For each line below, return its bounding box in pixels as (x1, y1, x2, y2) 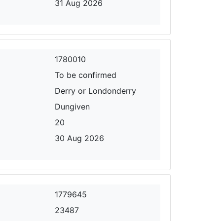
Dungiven (55, 101, 90, 111)
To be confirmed (55, 70, 117, 80)
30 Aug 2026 (55, 133, 105, 143)
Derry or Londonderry (55, 85, 137, 96)
